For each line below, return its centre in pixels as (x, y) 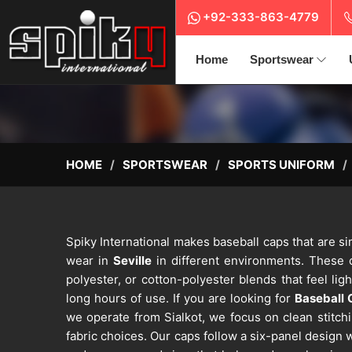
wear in (90, 261)
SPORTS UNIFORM (281, 165)
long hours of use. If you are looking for (180, 299)
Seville (132, 261)
